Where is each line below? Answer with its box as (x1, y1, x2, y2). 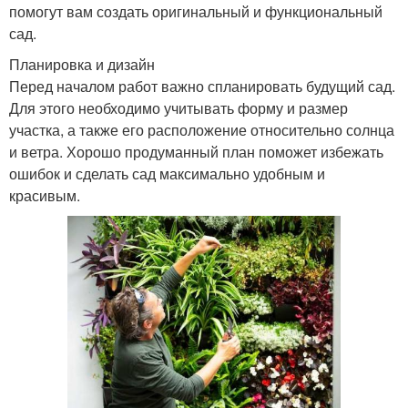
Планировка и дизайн (9, 53, 155, 75)
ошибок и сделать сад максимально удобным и (9, 162, 325, 184)
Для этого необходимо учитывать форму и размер (9, 97, 348, 118)
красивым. (9, 184, 80, 206)
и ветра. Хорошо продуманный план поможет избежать (9, 140, 383, 162)
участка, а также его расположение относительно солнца (9, 118, 394, 140)
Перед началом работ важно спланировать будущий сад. (9, 75, 395, 97)
